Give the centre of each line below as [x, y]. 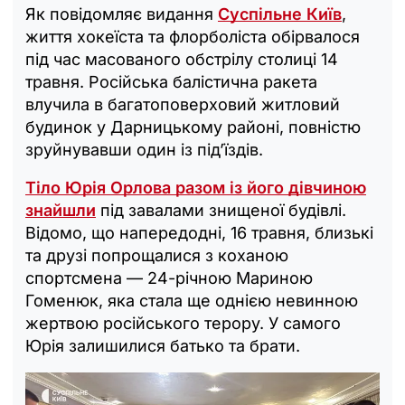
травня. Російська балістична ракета [171, 81]
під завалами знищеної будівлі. [221, 210]
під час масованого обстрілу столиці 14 [182, 59]
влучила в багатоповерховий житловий [183, 104]
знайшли [61, 210]
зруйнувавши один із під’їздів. [144, 149]
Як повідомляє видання [122, 14]
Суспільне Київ [280, 14]
